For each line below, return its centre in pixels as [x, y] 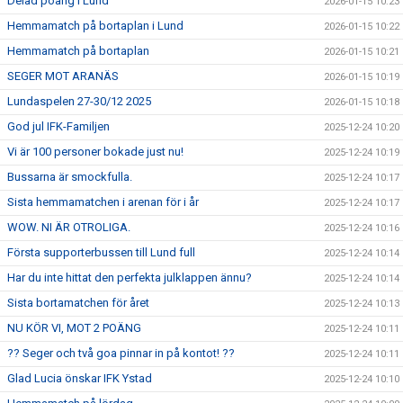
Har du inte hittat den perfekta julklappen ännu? [130, 278]
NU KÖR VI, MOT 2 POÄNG [74, 328]
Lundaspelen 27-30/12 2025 [79, 101]
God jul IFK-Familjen [58, 126]
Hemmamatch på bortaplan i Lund [95, 26]
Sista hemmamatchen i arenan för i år [103, 202]
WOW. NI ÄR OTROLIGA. [69, 227]
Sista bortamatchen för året [78, 303]
